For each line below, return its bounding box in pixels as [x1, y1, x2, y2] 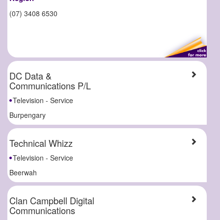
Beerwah [9, 167, 37, 177]
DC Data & [9, 69, 52, 82]
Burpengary [9, 110, 46, 120]
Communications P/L [9, 79, 91, 92]
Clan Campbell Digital [9, 193, 95, 207]
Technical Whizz [9, 136, 73, 149]
